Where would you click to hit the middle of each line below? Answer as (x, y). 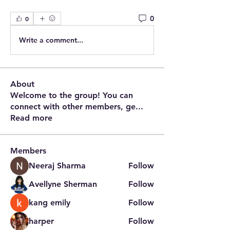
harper (41, 221)
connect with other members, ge (73, 107)
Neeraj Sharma (57, 166)
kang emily (50, 203)
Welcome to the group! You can (72, 95)
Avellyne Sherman (63, 184)
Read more (31, 118)
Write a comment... (51, 40)
